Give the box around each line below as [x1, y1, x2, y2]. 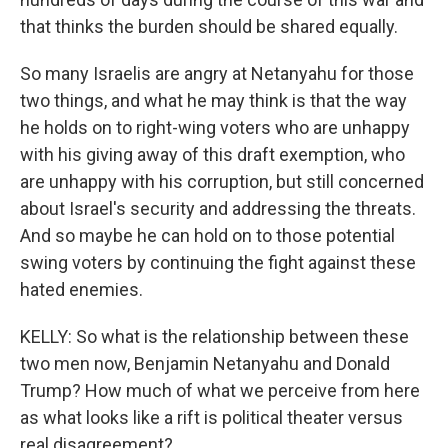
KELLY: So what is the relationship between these [20, 326, 409, 347]
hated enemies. [20, 279, 143, 300]
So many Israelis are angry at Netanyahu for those [20, 63, 414, 84]
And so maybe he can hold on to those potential [20, 225, 395, 246]
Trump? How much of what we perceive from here [20, 380, 420, 401]
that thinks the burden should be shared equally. [20, 16, 398, 37]
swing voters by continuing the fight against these [20, 252, 416, 273]
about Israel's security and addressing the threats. [20, 198, 416, 219]
